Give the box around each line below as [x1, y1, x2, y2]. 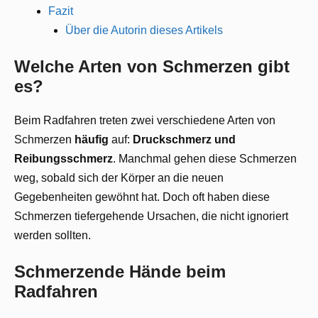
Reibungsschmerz [14, 152, 113, 165]
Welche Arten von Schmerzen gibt [14, 56, 290, 76]
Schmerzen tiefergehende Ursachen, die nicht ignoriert [14, 209, 288, 222]
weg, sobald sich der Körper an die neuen [14, 171, 224, 184]
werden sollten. [14, 229, 91, 241]
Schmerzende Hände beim [14, 261, 226, 281]
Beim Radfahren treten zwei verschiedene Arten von [14, 114, 275, 126]
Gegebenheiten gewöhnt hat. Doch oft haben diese [14, 190, 270, 203]
